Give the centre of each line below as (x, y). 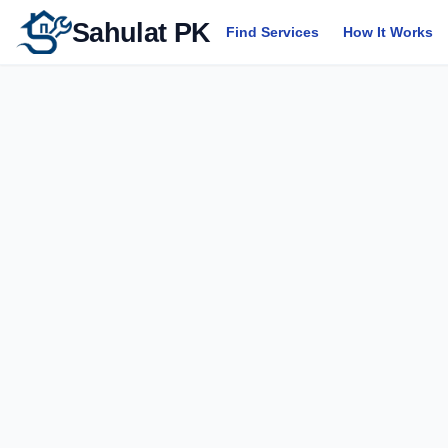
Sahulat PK (141, 32)
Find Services (273, 32)
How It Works (388, 32)
